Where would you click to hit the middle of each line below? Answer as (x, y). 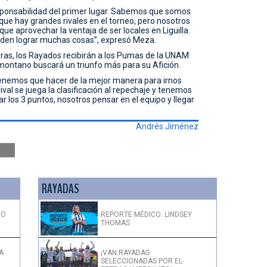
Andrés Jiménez (167, 126)
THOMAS (115, 223)
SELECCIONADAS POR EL (142, 261)
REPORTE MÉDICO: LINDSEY (146, 214)
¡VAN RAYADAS (125, 253)
